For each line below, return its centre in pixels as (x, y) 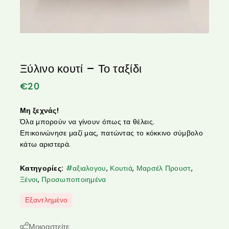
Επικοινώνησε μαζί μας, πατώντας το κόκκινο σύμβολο (112, 133)
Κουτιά (121, 168)
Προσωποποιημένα (74, 179)
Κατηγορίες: (42, 168)
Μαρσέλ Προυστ (164, 168)
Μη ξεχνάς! (39, 110)
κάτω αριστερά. (45, 144)
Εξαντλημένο (47, 200)
